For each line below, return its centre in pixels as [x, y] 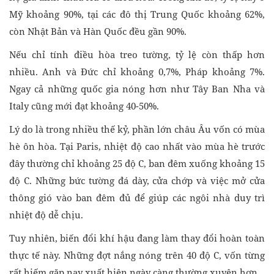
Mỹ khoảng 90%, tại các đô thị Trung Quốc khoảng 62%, [137, 14]
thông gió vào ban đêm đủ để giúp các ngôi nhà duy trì [137, 198]
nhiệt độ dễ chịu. [46, 215]
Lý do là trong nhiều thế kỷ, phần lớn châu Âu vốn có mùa [137, 129]
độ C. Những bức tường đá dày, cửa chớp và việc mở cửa [137, 181]
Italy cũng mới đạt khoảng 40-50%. [84, 106]
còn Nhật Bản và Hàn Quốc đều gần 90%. [98, 31]
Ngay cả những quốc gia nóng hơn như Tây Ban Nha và [137, 89]
